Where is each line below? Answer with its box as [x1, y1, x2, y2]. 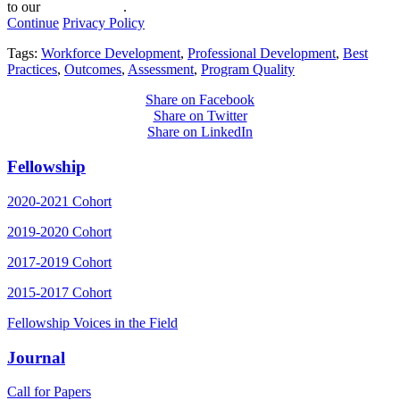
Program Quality [201, 62, 295, 78]
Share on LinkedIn [147, 124, 253, 140]
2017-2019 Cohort [7, 254, 112, 270]
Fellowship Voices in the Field [7, 314, 178, 330]
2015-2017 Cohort [7, 284, 112, 300]
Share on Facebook [146, 92, 254, 108]
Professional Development [187, 46, 336, 62]
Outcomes [64, 62, 121, 78]
